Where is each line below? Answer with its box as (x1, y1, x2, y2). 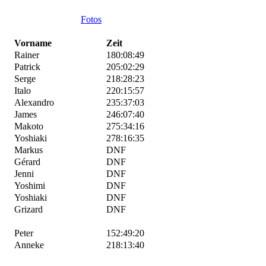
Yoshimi (14, 180, 45, 191)
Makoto (14, 121, 43, 131)
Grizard (14, 204, 43, 214)
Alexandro (14, 97, 54, 107)
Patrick (14, 62, 40, 72)
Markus (14, 145, 43, 155)
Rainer (14, 50, 39, 60)
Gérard (14, 157, 40, 167)
